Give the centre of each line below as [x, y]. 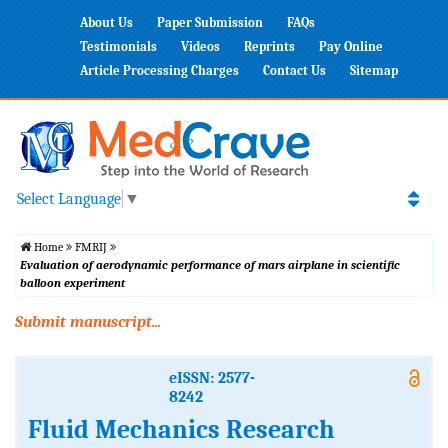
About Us [106, 22]
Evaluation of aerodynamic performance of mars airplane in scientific [210, 265]
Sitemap [374, 70]
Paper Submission [210, 22]
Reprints [269, 46]
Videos [200, 46]
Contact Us [294, 70]
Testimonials [118, 46]
